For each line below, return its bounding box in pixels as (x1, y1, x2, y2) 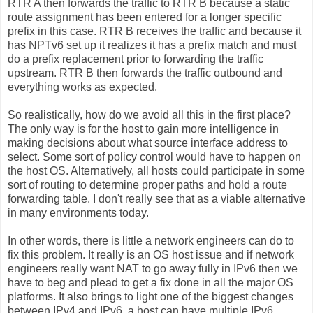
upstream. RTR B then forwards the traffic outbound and (8, 66, 282, 79)
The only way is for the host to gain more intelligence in (8, 122, 279, 135)
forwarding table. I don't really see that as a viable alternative (8, 192, 305, 205)
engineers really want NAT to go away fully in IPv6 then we (8, 262, 298, 275)
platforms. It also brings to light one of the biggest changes (8, 290, 293, 303)
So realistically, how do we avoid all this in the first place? (8, 108, 291, 121)
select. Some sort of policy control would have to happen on (8, 150, 301, 163)
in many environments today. (8, 206, 149, 219)
